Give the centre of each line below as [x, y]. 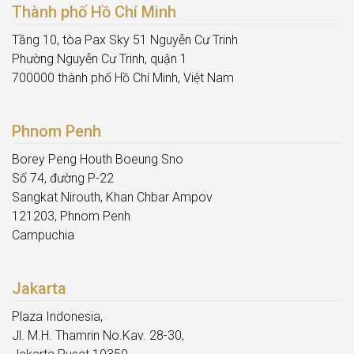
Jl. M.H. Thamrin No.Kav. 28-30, [98, 336]
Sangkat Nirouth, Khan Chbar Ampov [112, 198]
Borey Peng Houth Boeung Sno [98, 160]
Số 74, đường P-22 [63, 179]
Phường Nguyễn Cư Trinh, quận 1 [100, 59]
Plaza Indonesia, [57, 317]
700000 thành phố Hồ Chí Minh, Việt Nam [123, 78]
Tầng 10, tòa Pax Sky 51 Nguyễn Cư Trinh [125, 40]
